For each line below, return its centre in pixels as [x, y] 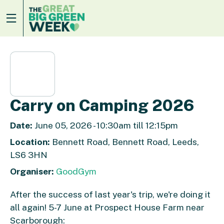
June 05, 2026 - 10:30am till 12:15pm [105, 125]
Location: [30, 141]
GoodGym [76, 171]
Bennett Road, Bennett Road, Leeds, [124, 141]
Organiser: [32, 171]
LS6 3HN [29, 154]
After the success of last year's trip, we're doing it [110, 194]
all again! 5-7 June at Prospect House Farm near [107, 207]
